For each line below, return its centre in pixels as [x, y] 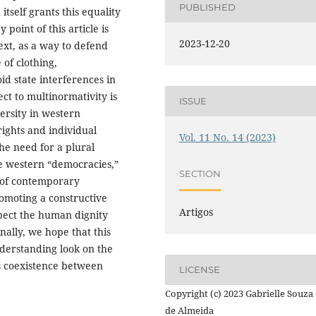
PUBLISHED [208, 7]
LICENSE [200, 270]
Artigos [196, 212]
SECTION [200, 174]
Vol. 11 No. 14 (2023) [228, 137]
